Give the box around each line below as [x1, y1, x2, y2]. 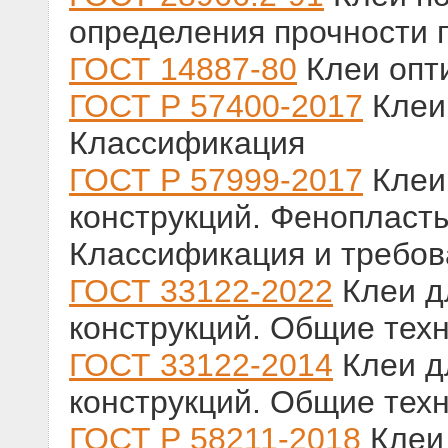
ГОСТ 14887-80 [69, 51, 297, 88]
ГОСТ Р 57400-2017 [69, 88, 363, 125]
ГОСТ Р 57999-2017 [69, 162, 363, 199]
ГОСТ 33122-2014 [69, 347, 333, 384]
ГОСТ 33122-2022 [69, 273, 333, 310]
